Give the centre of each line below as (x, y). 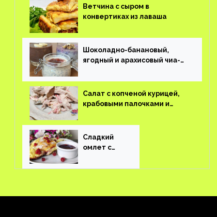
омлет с (97, 147)
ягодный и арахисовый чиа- (132, 60)
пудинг (95, 70)
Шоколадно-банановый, (126, 50)
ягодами (98, 157)
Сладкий (98, 137)
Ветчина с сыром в (116, 6)
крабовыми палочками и (126, 104)
